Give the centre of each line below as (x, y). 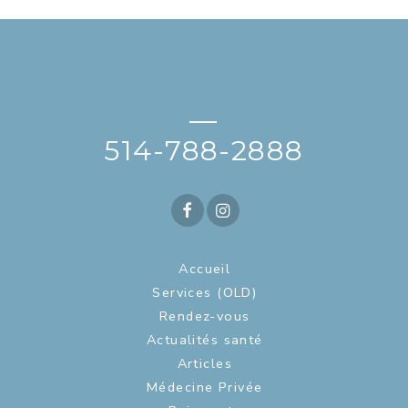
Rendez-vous (204, 316)
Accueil (205, 268)
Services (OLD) (205, 292)
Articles (205, 363)
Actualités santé (204, 339)
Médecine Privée (204, 387)
